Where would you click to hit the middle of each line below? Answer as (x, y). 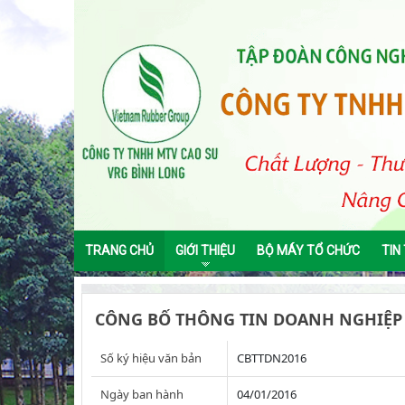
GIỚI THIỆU (205, 250)
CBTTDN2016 (272, 358)
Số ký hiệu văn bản (151, 358)
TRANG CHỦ (119, 250)
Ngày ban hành (142, 394)
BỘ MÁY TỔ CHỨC (308, 250)
